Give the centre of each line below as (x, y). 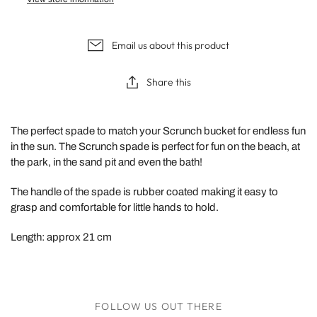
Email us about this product (171, 45)
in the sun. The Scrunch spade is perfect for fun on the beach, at (155, 146)
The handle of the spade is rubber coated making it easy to (144, 191)
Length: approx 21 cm (61, 237)
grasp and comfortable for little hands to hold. (115, 207)
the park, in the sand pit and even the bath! (108, 162)
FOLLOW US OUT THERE (158, 306)
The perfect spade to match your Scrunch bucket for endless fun (158, 131)
